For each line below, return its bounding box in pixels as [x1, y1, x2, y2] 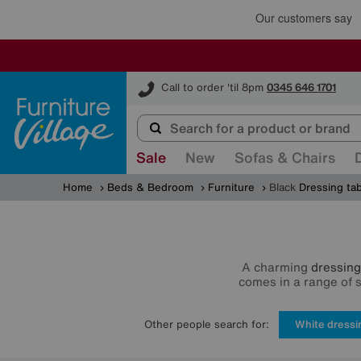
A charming [242, 257, 311, 276]
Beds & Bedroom [107, 180, 193, 195]
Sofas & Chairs [234, 147, 335, 168]
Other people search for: [144, 316, 269, 332]
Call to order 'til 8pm [161, 80, 263, 96]
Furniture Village [127, 71, 210, 86]
